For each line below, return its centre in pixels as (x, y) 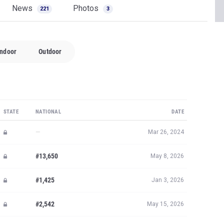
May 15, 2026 (165, 204)
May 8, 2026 (167, 156)
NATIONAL (48, 112)
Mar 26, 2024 (166, 132)
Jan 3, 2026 (168, 180)
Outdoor (50, 51)
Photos (87, 8)
